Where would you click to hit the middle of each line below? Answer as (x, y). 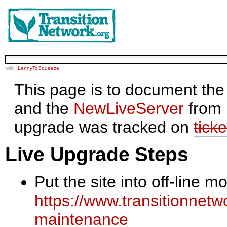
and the (44, 109)
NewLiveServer (129, 109)
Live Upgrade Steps (97, 155)
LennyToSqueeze (39, 68)
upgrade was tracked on (104, 127)
